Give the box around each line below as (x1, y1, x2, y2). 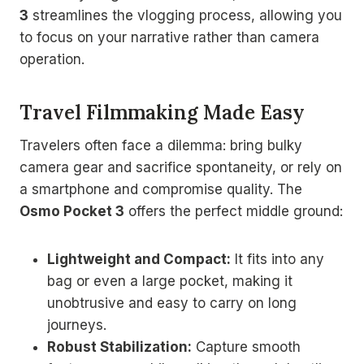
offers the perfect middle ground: (124, 202, 343, 219)
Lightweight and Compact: (47, 250, 231, 267)
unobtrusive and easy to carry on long (47, 294, 297, 311)
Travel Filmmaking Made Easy (19, 99, 305, 125)
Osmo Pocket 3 (19, 202, 124, 219)
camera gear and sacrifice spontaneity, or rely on (19, 158, 342, 175)
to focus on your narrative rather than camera (19, 28, 319, 45)
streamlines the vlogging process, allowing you (28, 6, 342, 24)
